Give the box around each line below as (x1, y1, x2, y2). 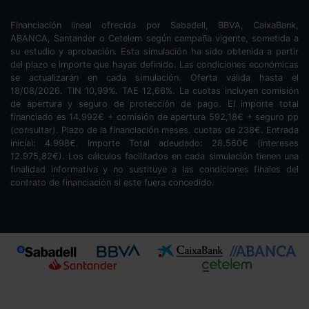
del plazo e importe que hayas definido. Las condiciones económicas (10, 59, 299, 70)
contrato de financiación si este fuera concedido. (10, 177, 215, 188)
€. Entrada (255, 124, 299, 135)
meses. (161, 124, 194, 135)
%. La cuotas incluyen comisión (166, 85, 299, 96)
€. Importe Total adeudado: (70, 137, 212, 148)
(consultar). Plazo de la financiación (10, 124, 161, 135)
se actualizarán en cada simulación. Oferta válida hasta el (10, 72, 299, 83)
